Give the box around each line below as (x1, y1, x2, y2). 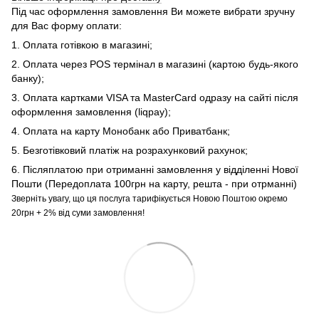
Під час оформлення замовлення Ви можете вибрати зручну (11, 5, 295, 17)
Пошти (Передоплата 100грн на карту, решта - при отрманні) (11, 177, 297, 189)
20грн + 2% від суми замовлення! (11, 207, 145, 218)
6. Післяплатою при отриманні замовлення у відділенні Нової (11, 163, 298, 175)
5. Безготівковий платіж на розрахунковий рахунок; (11, 144, 248, 156)
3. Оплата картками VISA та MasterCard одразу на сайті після (11, 91, 298, 103)
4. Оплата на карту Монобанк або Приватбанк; (11, 125, 230, 137)
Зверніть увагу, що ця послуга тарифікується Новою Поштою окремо (11, 193, 288, 204)
